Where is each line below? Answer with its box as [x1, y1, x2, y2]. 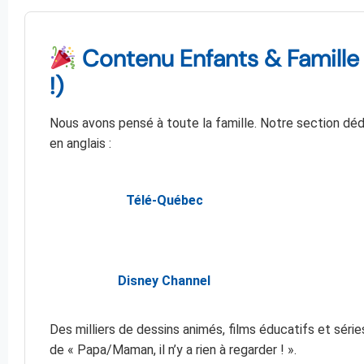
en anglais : [50, 135, 111, 151]
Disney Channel [118, 273, 210, 289]
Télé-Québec [125, 192, 203, 208]
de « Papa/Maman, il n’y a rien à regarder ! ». [50, 341, 297, 357]
